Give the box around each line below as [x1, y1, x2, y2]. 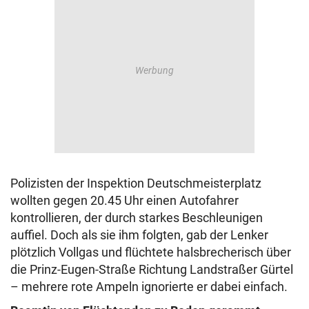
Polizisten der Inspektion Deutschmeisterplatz [10, 176, 261, 191]
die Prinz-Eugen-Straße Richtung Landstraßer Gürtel [10, 262, 293, 277]
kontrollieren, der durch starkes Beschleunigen [10, 210, 263, 226]
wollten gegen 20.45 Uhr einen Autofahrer [10, 193, 239, 208]
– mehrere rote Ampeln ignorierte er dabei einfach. [10, 279, 288, 295]
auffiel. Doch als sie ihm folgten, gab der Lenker [10, 228, 268, 243]
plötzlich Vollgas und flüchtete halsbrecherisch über [10, 245, 291, 260]
